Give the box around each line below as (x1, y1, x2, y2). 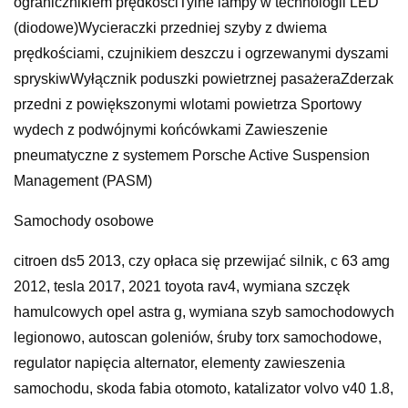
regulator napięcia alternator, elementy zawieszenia (14, 355, 345, 372)
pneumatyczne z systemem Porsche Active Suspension (14, 148, 370, 164)
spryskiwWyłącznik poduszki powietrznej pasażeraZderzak (14, 71, 393, 87)
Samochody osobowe (14, 213, 154, 229)
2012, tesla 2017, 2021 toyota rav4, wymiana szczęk (14, 279, 350, 295)
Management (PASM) (14, 173, 152, 189)
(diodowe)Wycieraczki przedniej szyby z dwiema (14, 20, 327, 36)
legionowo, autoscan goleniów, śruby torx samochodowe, (14, 330, 382, 346)
